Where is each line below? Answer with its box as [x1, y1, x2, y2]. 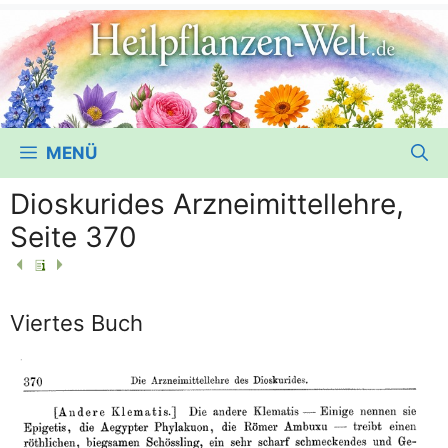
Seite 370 [10, 219, 137, 254]
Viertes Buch [10, 309, 143, 336]
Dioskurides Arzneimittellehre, [10, 186, 404, 221]
